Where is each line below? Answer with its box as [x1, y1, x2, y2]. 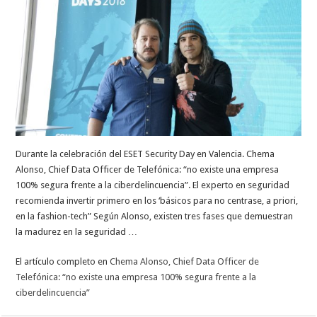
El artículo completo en [16, 256, 110, 267]
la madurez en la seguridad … [16, 226, 138, 238]
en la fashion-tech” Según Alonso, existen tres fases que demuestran [16, 211, 294, 222]
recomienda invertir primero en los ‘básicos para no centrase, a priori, [16, 195, 299, 207]
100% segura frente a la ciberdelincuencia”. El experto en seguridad [16, 180, 290, 191]
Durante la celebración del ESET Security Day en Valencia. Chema [16, 149, 275, 160]
